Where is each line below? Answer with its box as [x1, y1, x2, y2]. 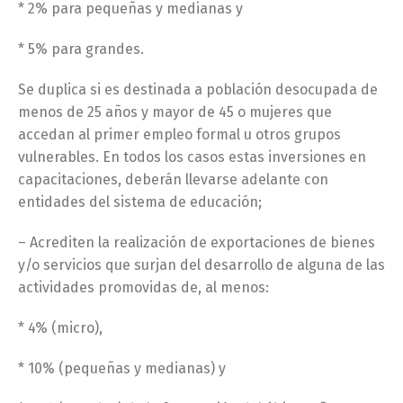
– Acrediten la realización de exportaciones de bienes [18, 234, 375, 251]
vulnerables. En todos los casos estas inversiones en [18, 148, 366, 166]
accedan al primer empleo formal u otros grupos [18, 126, 341, 143]
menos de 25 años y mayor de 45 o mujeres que [18, 103, 332, 121]
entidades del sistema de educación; [18, 193, 262, 210]
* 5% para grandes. [18, 40, 144, 58]
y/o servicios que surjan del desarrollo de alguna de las [18, 256, 385, 273]
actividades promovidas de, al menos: [18, 279, 269, 296]
